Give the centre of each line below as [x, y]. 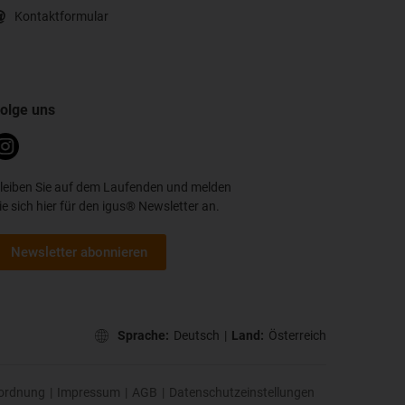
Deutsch [197, 335]
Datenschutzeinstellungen [242, 392]
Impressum [89, 392]
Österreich [297, 335]
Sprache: [143, 335]
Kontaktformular [61, 16]
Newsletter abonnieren [79, 252]
